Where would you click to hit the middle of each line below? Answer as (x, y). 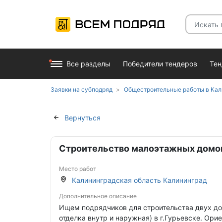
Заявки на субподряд (82, 89)
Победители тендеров (160, 64)
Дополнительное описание (98, 196)
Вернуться (83, 117)
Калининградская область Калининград (139, 180)
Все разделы (88, 64)
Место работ (78, 169)
